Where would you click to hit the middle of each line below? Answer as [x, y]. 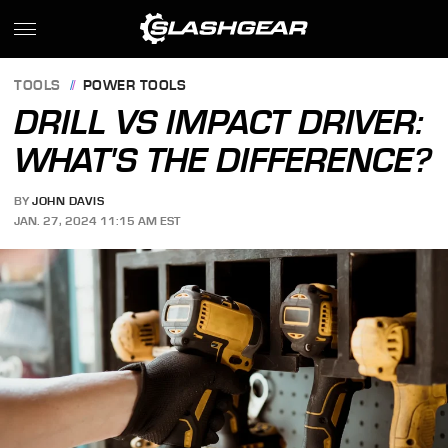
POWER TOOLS [134, 86]
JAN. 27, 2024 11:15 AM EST [97, 220]
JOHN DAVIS [68, 201]
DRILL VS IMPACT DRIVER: [219, 122]
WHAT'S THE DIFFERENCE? [223, 160]
